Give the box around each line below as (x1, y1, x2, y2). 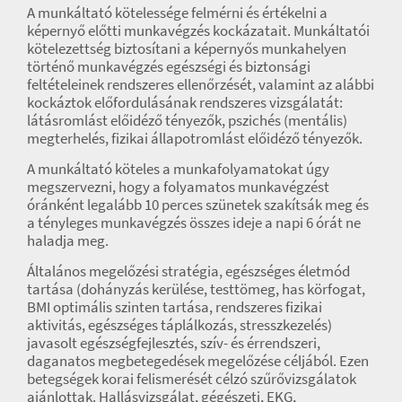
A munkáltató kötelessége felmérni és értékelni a (27, 2, 328, 22)
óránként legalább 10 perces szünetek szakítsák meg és (27, 194, 369, 214)
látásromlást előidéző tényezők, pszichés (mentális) (27, 109, 347, 130)
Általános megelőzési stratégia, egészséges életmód (27, 260, 350, 281)
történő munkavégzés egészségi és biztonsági (27, 56, 310, 76)
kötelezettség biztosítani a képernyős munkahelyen (27, 38, 346, 58)
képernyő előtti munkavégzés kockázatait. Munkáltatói (27, 20, 370, 40)
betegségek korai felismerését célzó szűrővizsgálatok (27, 368, 356, 389)
